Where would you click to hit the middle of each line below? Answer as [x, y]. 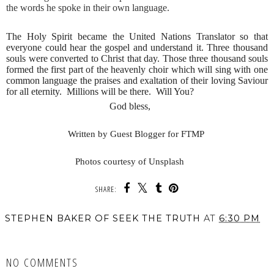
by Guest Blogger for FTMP [151, 134]
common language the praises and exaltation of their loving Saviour [137, 81]
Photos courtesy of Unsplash [137, 161]
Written [83, 134]
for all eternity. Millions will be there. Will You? [101, 92]
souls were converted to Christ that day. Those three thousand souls [137, 59]
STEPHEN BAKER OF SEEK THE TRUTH [103, 218]
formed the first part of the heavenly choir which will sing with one [137, 70]
